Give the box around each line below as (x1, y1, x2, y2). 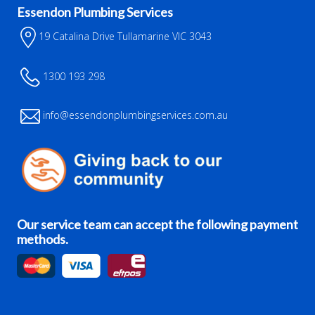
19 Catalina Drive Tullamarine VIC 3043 (36, 30, 212, 44)
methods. (17, 231, 68, 247)
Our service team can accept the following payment (17, 217, 298, 233)
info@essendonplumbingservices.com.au (40, 108, 228, 122)
